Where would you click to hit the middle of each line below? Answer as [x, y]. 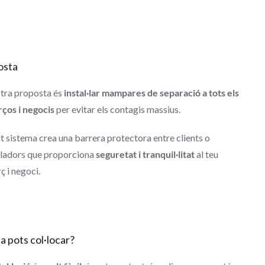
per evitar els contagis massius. [117, 109]
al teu [206, 154]
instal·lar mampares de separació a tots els [151, 93]
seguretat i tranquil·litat [145, 154]
